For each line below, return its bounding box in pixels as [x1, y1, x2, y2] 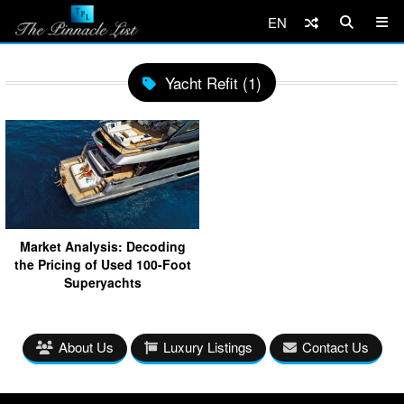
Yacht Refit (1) [165, 71, 262, 94]
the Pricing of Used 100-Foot [14, 254, 191, 273]
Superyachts [63, 272, 142, 291]
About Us [58, 336, 114, 356]
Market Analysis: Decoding [19, 236, 186, 255]
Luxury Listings [162, 336, 252, 356]
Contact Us [301, 336, 369, 356]
